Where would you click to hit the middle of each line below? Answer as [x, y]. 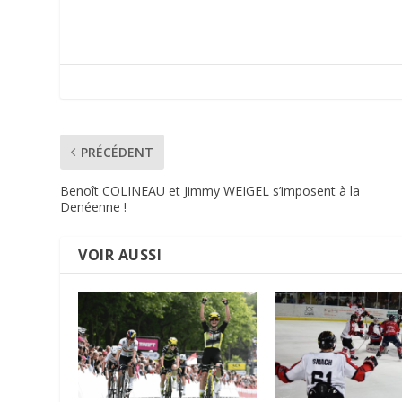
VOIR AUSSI [120, 255]
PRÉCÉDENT [118, 153]
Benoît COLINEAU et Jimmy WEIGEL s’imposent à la [210, 191]
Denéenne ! [94, 207]
